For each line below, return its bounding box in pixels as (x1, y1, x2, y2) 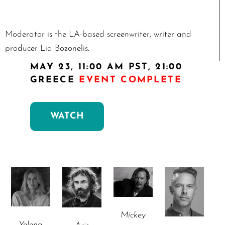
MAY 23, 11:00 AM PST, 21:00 (30, 62, 183, 72)
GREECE (30, 75, 79, 85)
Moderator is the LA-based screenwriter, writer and (5, 30, 191, 39)
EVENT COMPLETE (79, 75, 182, 85)
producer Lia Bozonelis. (5, 44, 89, 53)
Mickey (121, 210, 146, 219)
